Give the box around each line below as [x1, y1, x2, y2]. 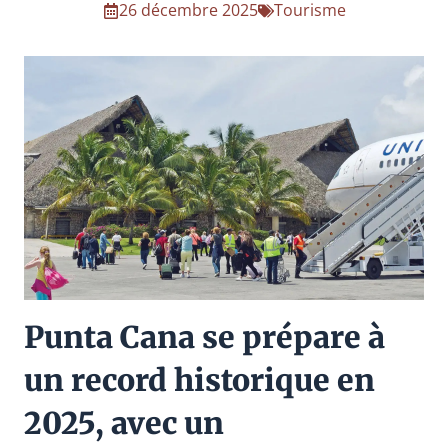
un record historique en [24, 360, 375, 399]
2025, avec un [24, 403, 224, 442]
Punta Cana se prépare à [24, 317, 385, 356]
